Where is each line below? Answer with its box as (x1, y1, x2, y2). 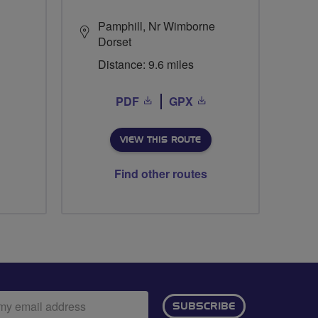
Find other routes (114, 165, 207, 182)
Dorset (98, 33, 131, 50)
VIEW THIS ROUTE (119, 135, 201, 144)
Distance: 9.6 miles (98, 55, 194, 72)
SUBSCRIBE (172, 302, 235, 312)
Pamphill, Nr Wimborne (98, 17, 215, 34)
